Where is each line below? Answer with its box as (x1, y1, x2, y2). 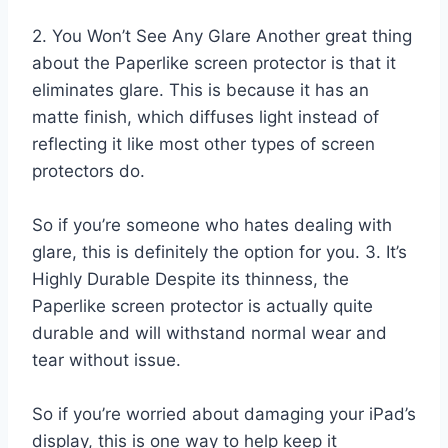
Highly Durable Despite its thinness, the (32, 268, 349, 289)
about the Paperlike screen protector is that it (32, 52, 396, 73)
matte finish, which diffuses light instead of (32, 106, 379, 127)
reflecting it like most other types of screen (32, 133, 375, 154)
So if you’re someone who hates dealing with (32, 214, 392, 235)
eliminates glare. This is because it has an (32, 79, 369, 100)
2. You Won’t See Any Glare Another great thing (32, 25, 412, 46)
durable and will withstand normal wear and (32, 322, 387, 343)
